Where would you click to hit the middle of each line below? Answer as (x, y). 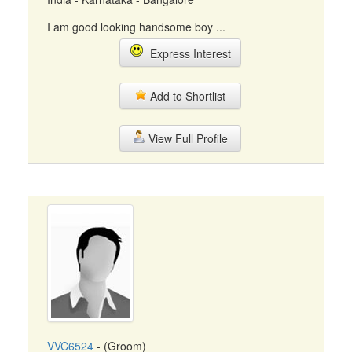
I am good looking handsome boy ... (136, 27)
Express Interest (187, 53)
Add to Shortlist (186, 96)
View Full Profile (186, 138)
